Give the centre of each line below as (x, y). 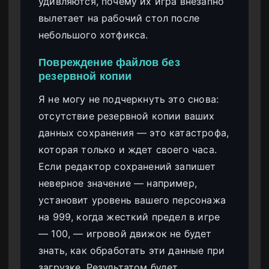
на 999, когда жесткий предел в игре (129, 216)
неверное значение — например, (118, 183)
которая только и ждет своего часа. (128, 149)
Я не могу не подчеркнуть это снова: (129, 99)
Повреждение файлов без (109, 62)
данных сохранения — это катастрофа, (134, 132)
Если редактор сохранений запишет (127, 166)
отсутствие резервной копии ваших (127, 116)
